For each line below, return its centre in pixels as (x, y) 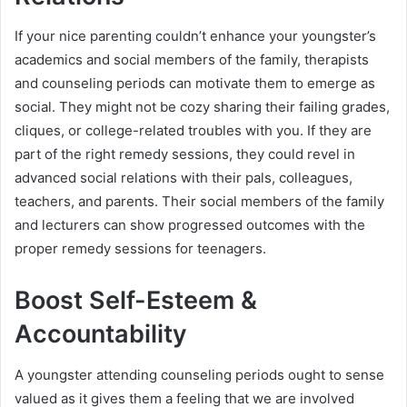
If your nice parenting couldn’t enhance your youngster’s (195, 36)
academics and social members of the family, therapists (192, 60)
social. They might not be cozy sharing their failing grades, (202, 107)
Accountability (101, 334)
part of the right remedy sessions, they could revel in (185, 154)
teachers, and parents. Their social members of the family (199, 202)
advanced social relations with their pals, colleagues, (184, 178)
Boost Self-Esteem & (136, 301)
